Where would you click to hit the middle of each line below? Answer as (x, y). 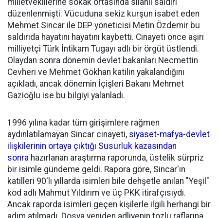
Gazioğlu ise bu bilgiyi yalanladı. (66, 95)
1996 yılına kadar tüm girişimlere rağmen (83, 123)
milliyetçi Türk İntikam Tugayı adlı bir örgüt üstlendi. (103, 49)
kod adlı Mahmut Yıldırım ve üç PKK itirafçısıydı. (97, 193)
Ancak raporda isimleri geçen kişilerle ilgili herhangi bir (109, 204)
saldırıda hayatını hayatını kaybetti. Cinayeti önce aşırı (106, 37)
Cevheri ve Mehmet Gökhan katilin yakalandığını (96, 72)
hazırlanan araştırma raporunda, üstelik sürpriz (116, 158)
